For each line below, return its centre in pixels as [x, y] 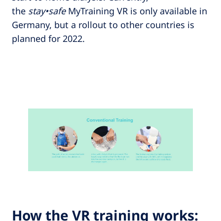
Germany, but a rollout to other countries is [103, 24]
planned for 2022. [48, 38]
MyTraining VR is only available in [138, 11]
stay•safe [48, 11]
